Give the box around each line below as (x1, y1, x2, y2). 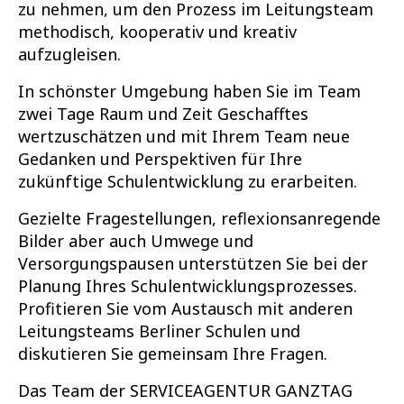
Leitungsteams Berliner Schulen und (17, 319, 300, 342)
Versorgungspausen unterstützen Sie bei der (17, 252, 368, 274)
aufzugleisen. (17, 42, 121, 65)
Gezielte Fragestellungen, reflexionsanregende (17, 207, 381, 229)
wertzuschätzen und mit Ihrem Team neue (17, 124, 350, 147)
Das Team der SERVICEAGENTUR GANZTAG (17, 379, 353, 401)
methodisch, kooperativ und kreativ (17, 20, 297, 42)
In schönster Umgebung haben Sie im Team (17, 79, 361, 102)
